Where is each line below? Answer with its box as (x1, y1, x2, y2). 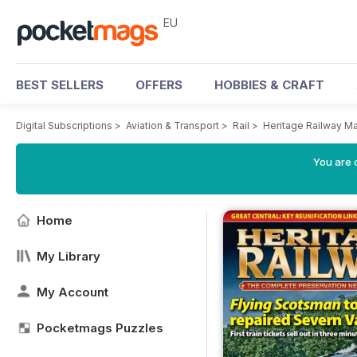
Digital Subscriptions (16, 120, 112, 131)
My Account (37, 284, 108, 300)
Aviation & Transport (126, 120, 219, 131)
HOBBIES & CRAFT (214, 77, 324, 92)
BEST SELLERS (16, 77, 104, 92)
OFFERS (135, 77, 182, 92)
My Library (37, 249, 100, 264)
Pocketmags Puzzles (37, 320, 163, 335)
